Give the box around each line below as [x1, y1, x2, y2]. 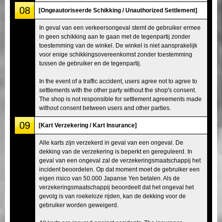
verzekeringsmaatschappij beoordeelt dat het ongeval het [39, 183, 194, 191]
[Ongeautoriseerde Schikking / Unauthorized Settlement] [39, 6, 197, 14]
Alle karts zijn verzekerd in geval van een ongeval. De [39, 139, 183, 146]
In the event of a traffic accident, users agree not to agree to [39, 77, 197, 85]
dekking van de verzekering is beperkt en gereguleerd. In [39, 148, 192, 155]
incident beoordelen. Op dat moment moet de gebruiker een [39, 166, 200, 173]
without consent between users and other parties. [39, 104, 171, 111]
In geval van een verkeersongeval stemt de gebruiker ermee [39, 24, 201, 31]
